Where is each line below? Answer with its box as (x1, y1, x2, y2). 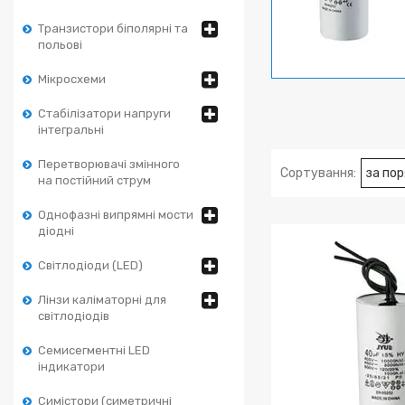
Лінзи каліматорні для (38, 293, 166, 306)
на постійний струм (38, 174, 151, 187)
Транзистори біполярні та (38, 22, 188, 35)
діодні (38, 224, 74, 238)
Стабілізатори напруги (38, 107, 171, 120)
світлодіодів (38, 309, 109, 323)
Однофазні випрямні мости (38, 208, 193, 221)
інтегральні (38, 123, 104, 137)
